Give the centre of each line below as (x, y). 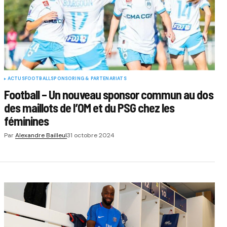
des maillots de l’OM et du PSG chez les (89, 107)
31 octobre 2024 (90, 135)
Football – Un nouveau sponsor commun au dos (108, 94)
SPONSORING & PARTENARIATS (89, 78)
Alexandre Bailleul (41, 135)
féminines (26, 121)
